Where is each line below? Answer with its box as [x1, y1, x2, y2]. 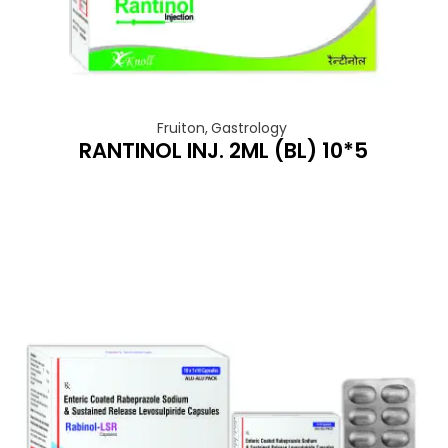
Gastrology [211, 118, 287, 138]
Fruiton [157, 118, 205, 138]
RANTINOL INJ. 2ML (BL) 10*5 [79, 136, 368, 165]
